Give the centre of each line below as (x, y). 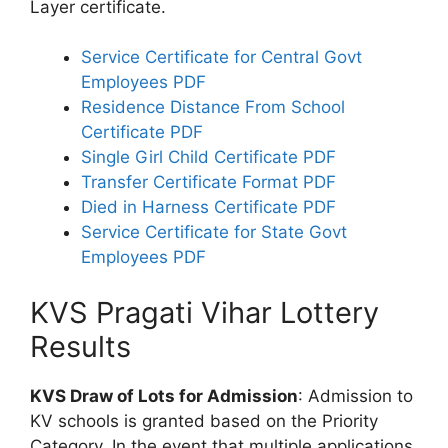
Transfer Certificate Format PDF (208, 182)
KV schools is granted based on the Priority (204, 420)
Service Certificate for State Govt (214, 232)
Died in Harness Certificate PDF (208, 207)
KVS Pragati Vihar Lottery (204, 312)
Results (80, 346)
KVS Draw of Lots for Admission (164, 395)
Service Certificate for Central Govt (221, 57)
